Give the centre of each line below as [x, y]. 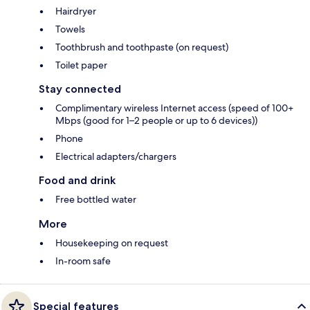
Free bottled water [96, 199]
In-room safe [83, 261]
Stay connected [80, 89]
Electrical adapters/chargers [116, 156]
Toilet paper [81, 65]
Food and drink [77, 180]
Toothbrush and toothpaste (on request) [142, 47]
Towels [70, 29]
